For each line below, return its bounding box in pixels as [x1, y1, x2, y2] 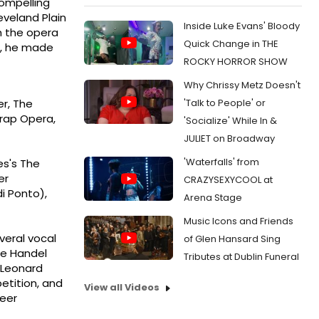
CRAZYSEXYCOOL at [184, 172, 273, 187]
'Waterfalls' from [184, 155, 259, 169]
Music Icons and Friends [184, 214, 293, 228]
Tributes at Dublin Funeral [184, 249, 299, 263]
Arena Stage [184, 190, 242, 204]
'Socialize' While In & [184, 113, 277, 127]
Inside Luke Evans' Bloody [184, 19, 300, 33]
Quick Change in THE [184, 36, 278, 51]
